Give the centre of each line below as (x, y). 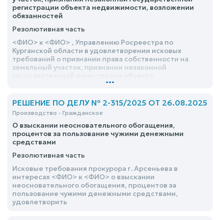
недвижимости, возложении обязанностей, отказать (106, 84)
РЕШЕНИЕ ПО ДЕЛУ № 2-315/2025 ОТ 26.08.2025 (110, 103)
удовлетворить (40, 202)
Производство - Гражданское (57, 113)
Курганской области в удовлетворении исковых (97, 51)
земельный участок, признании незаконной (89, 67)
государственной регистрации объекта (83, 76)
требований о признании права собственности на (100, 59)
